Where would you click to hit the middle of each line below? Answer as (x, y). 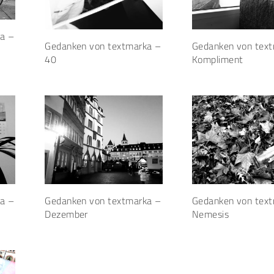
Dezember (66, 214)
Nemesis (210, 214)
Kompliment (217, 60)
